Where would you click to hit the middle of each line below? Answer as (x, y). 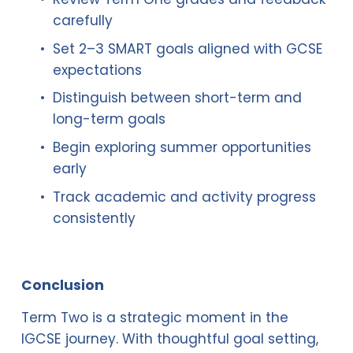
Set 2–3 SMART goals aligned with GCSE (188, 48)
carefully (82, 21)
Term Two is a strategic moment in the (154, 317)
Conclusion (62, 285)
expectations (97, 70)
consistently (94, 218)
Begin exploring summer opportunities (182, 147)
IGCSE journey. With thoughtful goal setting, (169, 338)
